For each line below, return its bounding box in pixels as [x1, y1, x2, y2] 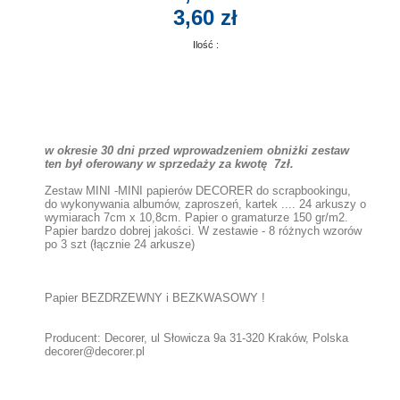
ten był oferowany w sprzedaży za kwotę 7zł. [45, 157, 294, 171]
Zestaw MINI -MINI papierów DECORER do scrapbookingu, [45, 184, 351, 197]
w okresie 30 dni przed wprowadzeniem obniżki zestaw [45, 144, 349, 157]
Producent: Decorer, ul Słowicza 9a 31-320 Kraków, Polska [45, 331, 348, 345]
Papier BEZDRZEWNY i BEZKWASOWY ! [45, 291, 265, 304]
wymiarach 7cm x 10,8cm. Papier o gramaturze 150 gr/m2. [45, 211, 348, 224]
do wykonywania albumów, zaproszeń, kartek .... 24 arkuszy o [45, 197, 366, 211]
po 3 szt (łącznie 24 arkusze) [45, 237, 195, 251]
